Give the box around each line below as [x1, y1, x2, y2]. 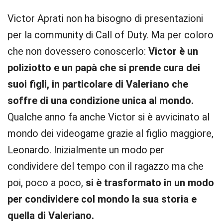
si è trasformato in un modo [86, 177, 214, 189]
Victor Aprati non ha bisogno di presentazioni [7, 12, 203, 24]
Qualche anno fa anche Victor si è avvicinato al [7, 111, 210, 123]
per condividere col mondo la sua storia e [7, 193, 197, 205]
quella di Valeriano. [7, 210, 94, 222]
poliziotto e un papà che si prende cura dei [7, 62, 200, 74]
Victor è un [148, 45, 198, 57]
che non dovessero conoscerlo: [7, 45, 148, 57]
